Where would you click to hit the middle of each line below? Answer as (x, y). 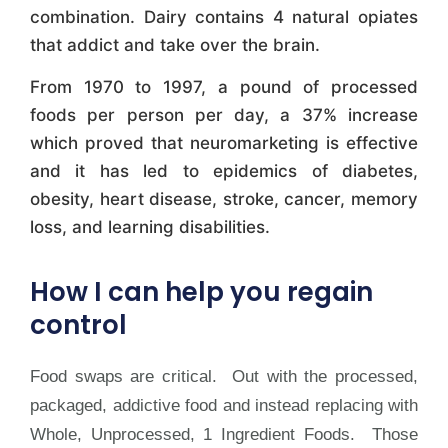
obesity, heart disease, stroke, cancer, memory (224, 199)
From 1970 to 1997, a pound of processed (224, 87)
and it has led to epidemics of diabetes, (224, 171)
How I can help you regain (201, 291)
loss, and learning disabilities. (150, 227)
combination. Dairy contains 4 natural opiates (224, 16)
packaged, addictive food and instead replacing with (224, 405)
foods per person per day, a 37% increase (224, 115)
